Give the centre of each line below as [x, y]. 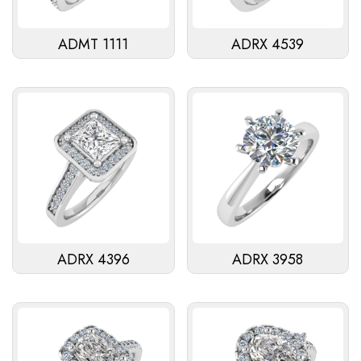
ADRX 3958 [268, 260]
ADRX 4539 [268, 44]
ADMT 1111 [93, 44]
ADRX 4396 [93, 260]
